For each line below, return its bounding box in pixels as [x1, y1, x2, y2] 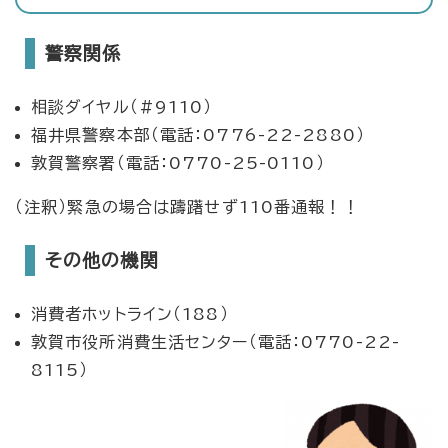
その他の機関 [45, 250, 159, 269]
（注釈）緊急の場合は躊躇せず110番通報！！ [15, 198, 360, 215]
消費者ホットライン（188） [31, 305, 229, 322]
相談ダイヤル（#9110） [31, 98, 213, 115]
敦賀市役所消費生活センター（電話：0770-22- [31, 333, 400, 350]
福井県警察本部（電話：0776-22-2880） [31, 126, 365, 143]
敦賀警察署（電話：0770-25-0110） [31, 154, 325, 171]
